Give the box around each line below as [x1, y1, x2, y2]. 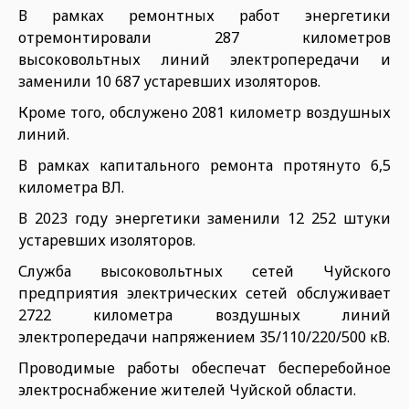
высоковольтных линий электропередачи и [18, 49, 391, 69]
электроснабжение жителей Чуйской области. [18, 380, 356, 400]
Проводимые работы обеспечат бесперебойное [18, 358, 391, 378]
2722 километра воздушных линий [18, 305, 391, 325]
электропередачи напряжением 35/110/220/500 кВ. [18, 327, 390, 347]
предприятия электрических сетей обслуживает [18, 283, 391, 303]
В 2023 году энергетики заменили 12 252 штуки [18, 208, 391, 228]
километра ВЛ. [18, 177, 124, 197]
